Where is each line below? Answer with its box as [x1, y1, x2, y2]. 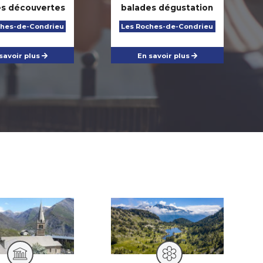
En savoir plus [137, 52, 191, 60]
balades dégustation [121, 3, 214, 13]
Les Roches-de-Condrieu [121, 22, 214, 31]
